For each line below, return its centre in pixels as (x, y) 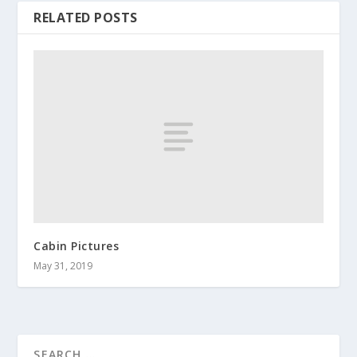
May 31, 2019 (63, 266)
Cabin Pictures (76, 246)
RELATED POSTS (86, 17)
